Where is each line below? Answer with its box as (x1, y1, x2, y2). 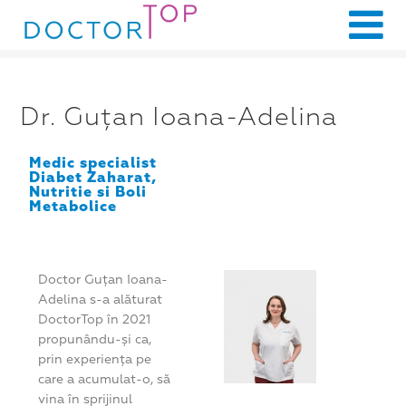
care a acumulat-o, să (38, 372, 171, 387)
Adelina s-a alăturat (38, 292, 163, 307)
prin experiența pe (38, 352, 152, 367)
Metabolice (29, 198, 118, 216)
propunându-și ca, (38, 332, 152, 347)
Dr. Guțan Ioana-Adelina (20, 101, 339, 133)
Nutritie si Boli (29, 183, 148, 201)
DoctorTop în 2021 (38, 312, 151, 327)
